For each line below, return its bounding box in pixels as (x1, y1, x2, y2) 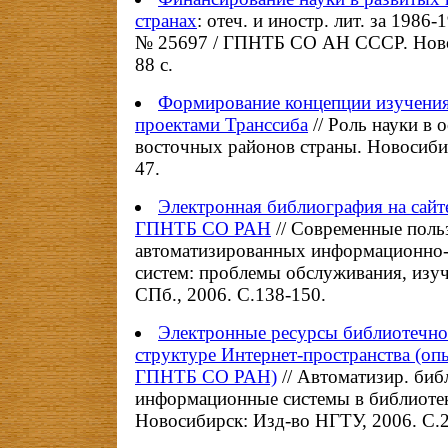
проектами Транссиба (135, 114, 308, 135)
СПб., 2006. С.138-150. (135, 284, 326, 305)
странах (135, 10, 197, 31)
